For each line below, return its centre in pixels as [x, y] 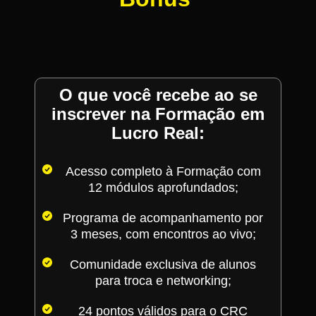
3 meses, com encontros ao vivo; [163, 235]
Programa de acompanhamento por [163, 218]
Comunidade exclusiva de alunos [163, 265]
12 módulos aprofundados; [163, 188]
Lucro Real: [158, 133]
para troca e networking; [163, 281]
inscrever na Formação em [158, 114]
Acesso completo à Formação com [163, 172]
